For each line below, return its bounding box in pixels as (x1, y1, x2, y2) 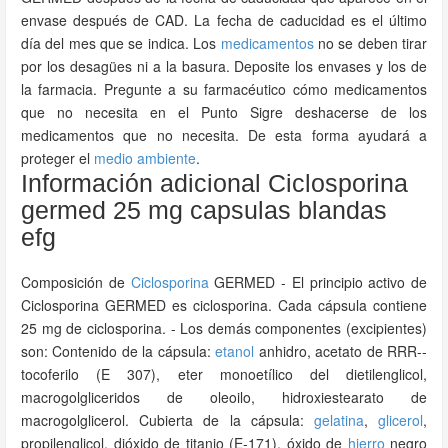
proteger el (21, 148, 94, 168)
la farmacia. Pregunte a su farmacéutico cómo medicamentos (21, 79, 427, 99)
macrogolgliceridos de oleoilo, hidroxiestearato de (21, 387, 427, 407)
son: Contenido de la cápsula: (21, 341, 216, 361)
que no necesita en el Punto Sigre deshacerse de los (21, 102, 427, 122)
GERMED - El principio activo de (208, 272, 427, 292)
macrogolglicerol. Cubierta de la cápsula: (21, 410, 314, 430)
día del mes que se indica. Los (21, 33, 221, 53)
